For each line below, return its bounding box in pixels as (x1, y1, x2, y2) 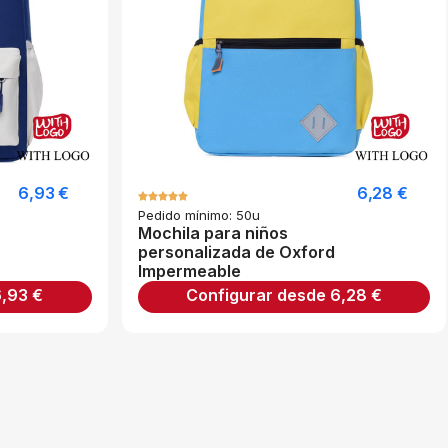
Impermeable (137, 261, 241, 282)
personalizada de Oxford (137, 242, 335, 263)
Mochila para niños (137, 223, 288, 244)
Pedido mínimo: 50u (137, 207, 260, 224)
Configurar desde (185, 285, 330, 306)
